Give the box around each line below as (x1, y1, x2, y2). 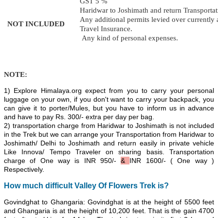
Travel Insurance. (80, 25, 132, 33)
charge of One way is (4, 157, 84, 165)
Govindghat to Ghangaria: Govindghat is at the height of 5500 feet (4, 198, 214, 206)
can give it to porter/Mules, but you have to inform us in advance (4, 104, 214, 112)
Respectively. (4, 165, 44, 174)
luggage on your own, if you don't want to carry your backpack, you (4, 95, 214, 104)
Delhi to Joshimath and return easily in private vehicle (40, 139, 215, 147)
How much (4, 182, 45, 190)
